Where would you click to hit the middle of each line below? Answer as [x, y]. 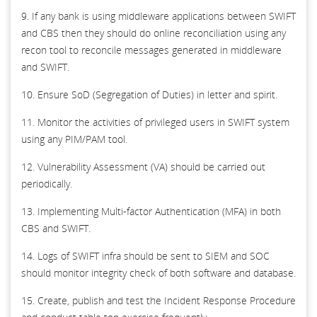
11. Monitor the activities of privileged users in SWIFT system [155, 122]
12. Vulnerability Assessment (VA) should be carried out [143, 166]
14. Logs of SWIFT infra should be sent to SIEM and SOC [145, 255]
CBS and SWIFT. [56, 228]
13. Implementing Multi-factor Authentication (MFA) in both [151, 211]
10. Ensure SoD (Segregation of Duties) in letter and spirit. [149, 94]
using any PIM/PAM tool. [74, 139]
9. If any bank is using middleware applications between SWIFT [158, 16]
